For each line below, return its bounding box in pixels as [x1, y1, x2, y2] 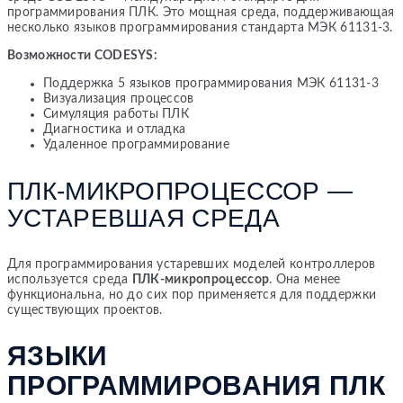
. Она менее [269, 273, 341, 286]
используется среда [7, 273, 132, 286]
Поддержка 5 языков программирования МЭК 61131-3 [43, 76, 380, 90]
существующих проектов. [7, 303, 163, 317]
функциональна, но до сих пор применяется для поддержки [7, 288, 377, 301]
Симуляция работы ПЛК [43, 107, 189, 121]
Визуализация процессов [43, 92, 194, 105]
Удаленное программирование [43, 138, 229, 151]
